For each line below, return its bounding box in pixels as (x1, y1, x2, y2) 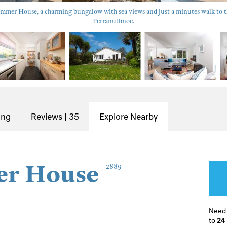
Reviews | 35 (31, 111, 79, 122)
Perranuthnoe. (93, 17, 135, 25)
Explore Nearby (99, 111, 158, 122)
